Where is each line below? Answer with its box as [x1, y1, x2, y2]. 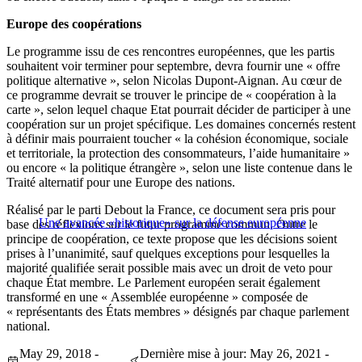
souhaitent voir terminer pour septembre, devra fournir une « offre [6, 59, 340, 74]
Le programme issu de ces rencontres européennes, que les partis [6, 44, 335, 59]
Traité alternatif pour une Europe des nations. [6, 175, 235, 190]
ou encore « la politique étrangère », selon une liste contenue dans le [6, 161, 352, 175]
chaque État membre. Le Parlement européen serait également [6, 276, 320, 290]
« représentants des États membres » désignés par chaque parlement [6, 305, 349, 319]
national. [6, 319, 50, 334]
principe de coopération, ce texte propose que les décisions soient [6, 232, 337, 246]
